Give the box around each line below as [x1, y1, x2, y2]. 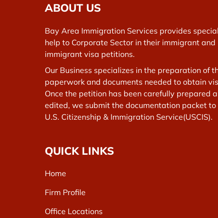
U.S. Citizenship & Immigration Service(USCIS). [45, 112, 213, 122]
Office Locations [45, 206, 103, 216]
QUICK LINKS [45, 144, 114, 158]
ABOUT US [45, 1, 101, 15]
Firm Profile [45, 187, 86, 197]
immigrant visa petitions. [45, 49, 135, 59]
